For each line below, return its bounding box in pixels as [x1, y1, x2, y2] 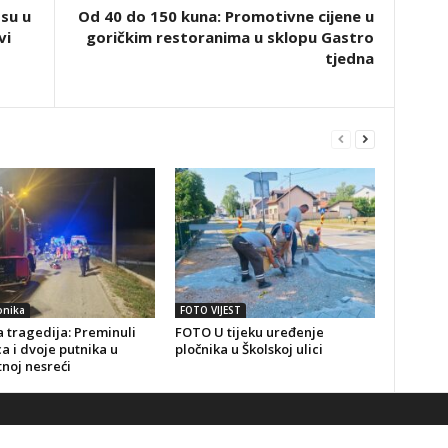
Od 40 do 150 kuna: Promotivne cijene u [77, 6, 374, 27]
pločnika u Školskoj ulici [174, 340, 323, 359]
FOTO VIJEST [179, 303, 241, 318]
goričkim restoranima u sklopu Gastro [85, 27, 374, 48]
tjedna [324, 48, 374, 69]
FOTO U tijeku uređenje [174, 323, 324, 342]
